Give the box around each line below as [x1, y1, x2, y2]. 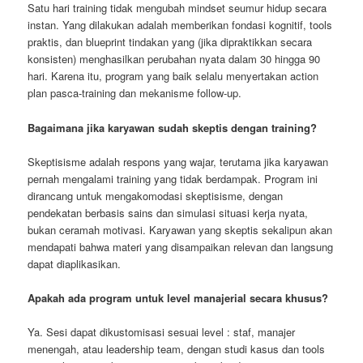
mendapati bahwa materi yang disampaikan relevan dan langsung [28, 238, 334, 254]
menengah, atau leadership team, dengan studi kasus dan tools [28, 340, 326, 357]
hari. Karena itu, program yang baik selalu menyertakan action [28, 68, 319, 84]
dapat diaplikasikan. [28, 255, 122, 271]
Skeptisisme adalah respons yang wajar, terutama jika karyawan [28, 153, 329, 169]
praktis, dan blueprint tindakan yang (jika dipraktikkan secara [28, 34, 313, 50]
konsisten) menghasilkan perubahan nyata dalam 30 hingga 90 [28, 51, 321, 67]
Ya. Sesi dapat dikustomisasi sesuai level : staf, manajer [28, 323, 296, 340]
